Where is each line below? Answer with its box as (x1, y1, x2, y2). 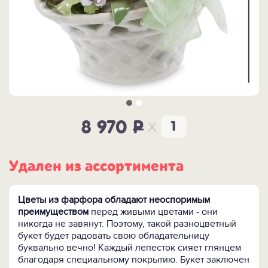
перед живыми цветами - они (89, 206, 218, 218)
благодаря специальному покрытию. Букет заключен (18, 254, 249, 266)
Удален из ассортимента (9, 157, 184, 176)
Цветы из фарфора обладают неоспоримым (18, 194, 210, 206)
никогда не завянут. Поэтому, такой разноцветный (18, 218, 236, 230)
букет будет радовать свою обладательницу (18, 230, 209, 242)
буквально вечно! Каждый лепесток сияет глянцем (18, 242, 241, 254)
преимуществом (18, 206, 89, 218)
